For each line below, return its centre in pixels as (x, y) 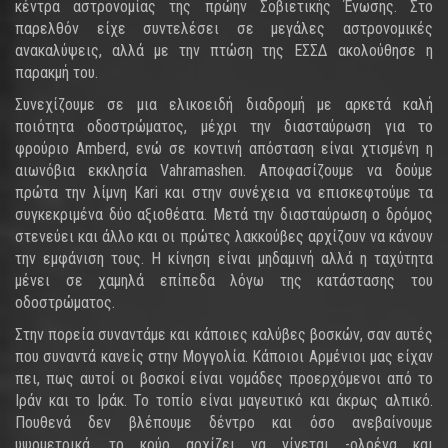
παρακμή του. (56, 72)
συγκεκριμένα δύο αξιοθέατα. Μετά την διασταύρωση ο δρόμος (224, 214)
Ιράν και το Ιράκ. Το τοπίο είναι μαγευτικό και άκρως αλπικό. (224, 400)
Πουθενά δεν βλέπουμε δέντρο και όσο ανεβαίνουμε (224, 422)
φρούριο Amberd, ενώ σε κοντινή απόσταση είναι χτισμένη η (224, 148)
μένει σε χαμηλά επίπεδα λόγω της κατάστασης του (224, 280)
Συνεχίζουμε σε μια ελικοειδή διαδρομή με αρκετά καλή (224, 104)
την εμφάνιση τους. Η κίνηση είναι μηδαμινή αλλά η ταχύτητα (224, 258)
